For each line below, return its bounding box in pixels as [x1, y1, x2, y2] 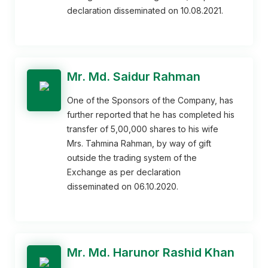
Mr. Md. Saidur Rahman [67, 69, 201, 84]
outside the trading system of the [67, 152, 197, 163]
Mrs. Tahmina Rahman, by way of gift [67, 138, 212, 148]
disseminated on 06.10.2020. [67, 181, 179, 191]
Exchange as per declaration [67, 166, 181, 177]
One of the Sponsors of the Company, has [67, 95, 234, 105]
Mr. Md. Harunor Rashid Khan [67, 245, 235, 260]
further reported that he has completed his [67, 109, 235, 120]
